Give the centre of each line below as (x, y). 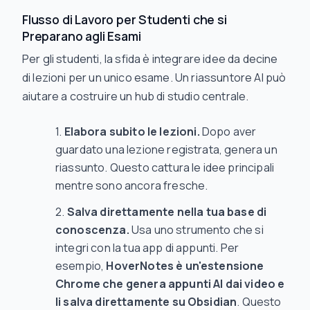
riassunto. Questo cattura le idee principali (165, 168)
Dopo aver (228, 132)
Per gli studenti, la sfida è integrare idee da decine (150, 59)
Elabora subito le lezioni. (132, 132)
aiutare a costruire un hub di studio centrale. (136, 97)
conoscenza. (92, 230)
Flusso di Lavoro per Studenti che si (125, 20)
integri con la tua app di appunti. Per (147, 248)
